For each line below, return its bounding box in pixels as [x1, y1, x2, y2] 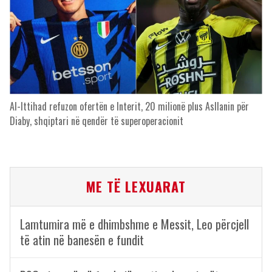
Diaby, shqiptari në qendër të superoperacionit [10, 114, 183, 128]
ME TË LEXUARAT [86, 177, 186, 196]
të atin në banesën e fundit [20, 231, 144, 249]
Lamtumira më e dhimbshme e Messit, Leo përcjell [20, 215, 249, 233]
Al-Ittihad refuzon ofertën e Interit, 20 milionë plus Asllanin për [10, 99, 249, 114]
